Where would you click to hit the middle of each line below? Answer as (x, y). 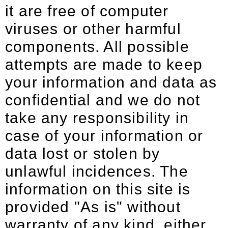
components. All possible (97, 47)
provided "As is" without (93, 207)
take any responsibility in (97, 118)
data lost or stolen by (83, 153)
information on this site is (98, 189)
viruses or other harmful (93, 29)
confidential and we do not (103, 100)
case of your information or (104, 136)
